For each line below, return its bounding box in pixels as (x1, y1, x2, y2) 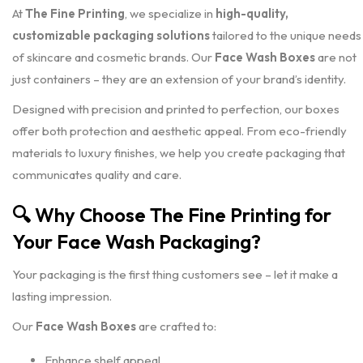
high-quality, (216, 5, 288, 21)
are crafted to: (136, 318, 216, 334)
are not (315, 49, 357, 65)
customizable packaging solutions (12, 27, 210, 43)
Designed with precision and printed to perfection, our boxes (12, 100, 340, 117)
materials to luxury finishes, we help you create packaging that (12, 144, 345, 160)
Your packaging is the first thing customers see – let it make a (12, 266, 338, 282)
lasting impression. (12, 288, 112, 304)
